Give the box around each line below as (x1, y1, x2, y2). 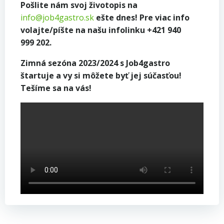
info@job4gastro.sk (20, 11, 94, 23)
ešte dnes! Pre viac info (94, 11, 189, 23)
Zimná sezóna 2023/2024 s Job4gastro (20, 57, 170, 68)
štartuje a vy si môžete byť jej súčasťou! (20, 69, 181, 81)
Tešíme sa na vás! (20, 82, 91, 93)
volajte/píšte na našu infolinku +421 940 (20, 24, 181, 35)
